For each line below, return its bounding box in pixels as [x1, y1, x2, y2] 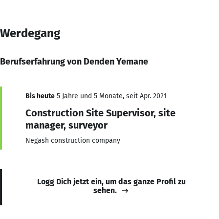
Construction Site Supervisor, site [25, 107, 175, 119]
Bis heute [25, 91, 55, 100]
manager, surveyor [25, 119, 108, 131]
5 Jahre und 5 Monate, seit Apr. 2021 [55, 91, 167, 100]
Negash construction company [25, 136, 120, 145]
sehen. [93, 185, 117, 195]
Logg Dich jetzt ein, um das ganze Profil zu [37, 176, 186, 186]
